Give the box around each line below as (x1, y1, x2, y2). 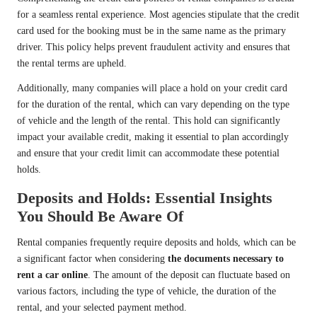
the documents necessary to (168, 253, 284, 265)
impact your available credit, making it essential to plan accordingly (17, 132, 289, 143)
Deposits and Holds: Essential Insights (17, 189, 272, 207)
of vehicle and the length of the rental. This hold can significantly (17, 115, 280, 127)
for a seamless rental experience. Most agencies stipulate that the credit (17, 9, 299, 21)
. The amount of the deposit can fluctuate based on (88, 270, 290, 281)
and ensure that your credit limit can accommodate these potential (17, 148, 279, 159)
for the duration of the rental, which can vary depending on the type (17, 99, 289, 110)
